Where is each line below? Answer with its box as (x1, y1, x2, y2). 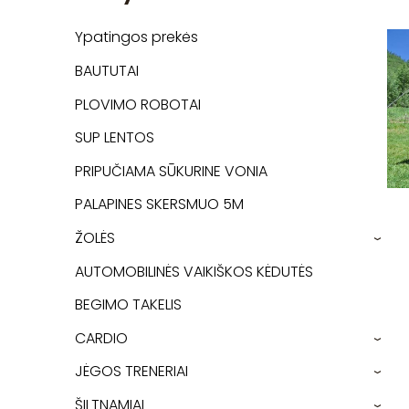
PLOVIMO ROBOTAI (75, 93, 201, 115)
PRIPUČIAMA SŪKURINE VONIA (75, 160, 267, 182)
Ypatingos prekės (75, 26, 198, 48)
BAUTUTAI (75, 59, 139, 81)
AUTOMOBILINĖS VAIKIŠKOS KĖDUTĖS (75, 260, 313, 282)
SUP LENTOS (75, 127, 154, 149)
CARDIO (75, 327, 128, 349)
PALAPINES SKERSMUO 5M (75, 194, 244, 215)
